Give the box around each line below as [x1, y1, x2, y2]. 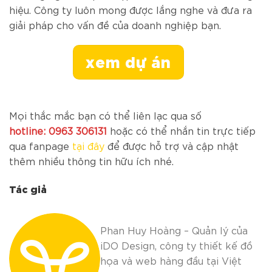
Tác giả [9, 181, 47, 195]
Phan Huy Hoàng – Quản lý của [100, 223, 248, 236]
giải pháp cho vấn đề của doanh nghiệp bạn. [9, 18, 221, 32]
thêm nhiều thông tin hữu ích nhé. [9, 154, 174, 167]
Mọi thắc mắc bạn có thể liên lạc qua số [9, 108, 202, 121]
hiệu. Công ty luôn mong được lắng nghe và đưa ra [9, 3, 252, 16]
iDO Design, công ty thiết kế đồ [100, 238, 253, 251]
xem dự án [86, 50, 171, 72]
